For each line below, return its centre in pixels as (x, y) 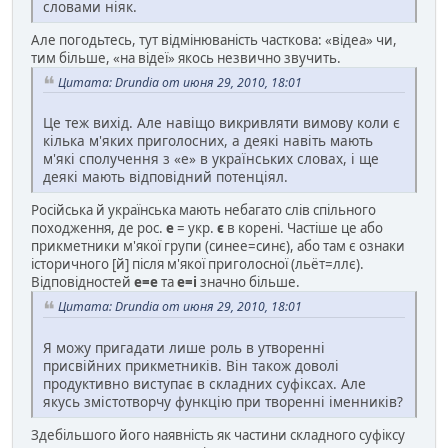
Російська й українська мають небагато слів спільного (203, 210)
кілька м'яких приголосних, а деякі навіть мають (208, 141)
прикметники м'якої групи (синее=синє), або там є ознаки (218, 246)
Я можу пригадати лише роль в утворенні (184, 348)
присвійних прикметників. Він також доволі (191, 366)
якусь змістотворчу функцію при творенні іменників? (223, 402)
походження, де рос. (98, 228)
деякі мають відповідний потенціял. (165, 177)
